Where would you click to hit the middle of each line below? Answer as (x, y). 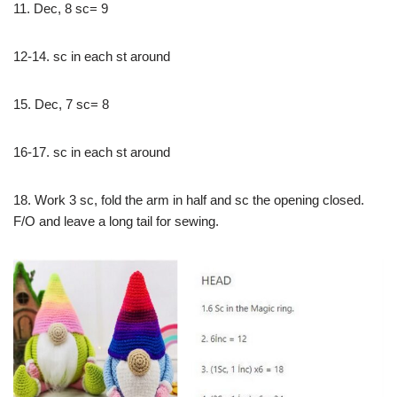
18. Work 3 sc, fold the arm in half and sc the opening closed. (189, 200)
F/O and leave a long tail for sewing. (116, 222)
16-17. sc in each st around (92, 152)
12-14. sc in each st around (92, 57)
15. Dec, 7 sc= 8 (61, 105)
